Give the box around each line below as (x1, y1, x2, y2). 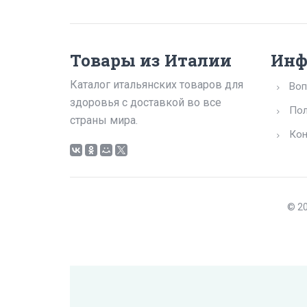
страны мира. (70, 114, 138, 127)
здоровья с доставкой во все (70, 96, 221, 110)
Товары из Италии (70, 49, 232, 72)
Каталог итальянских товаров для (70, 78, 243, 92)
